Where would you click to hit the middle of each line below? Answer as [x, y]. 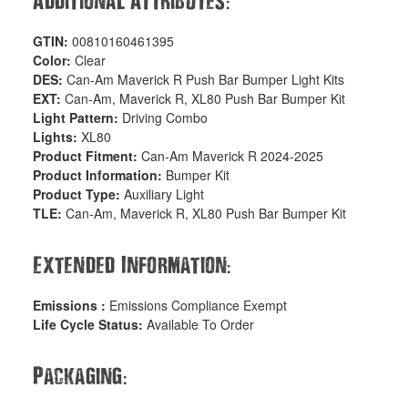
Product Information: [100, 175]
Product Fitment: [87, 156]
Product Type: [79, 194]
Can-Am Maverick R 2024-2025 [233, 156]
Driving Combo [165, 118]
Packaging [78, 376]
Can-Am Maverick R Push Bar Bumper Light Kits [206, 80]
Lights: [57, 137]
